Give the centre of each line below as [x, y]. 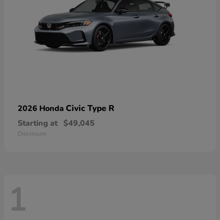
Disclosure [32, 134]
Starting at [38, 124]
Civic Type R [90, 109]
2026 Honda [42, 109]
